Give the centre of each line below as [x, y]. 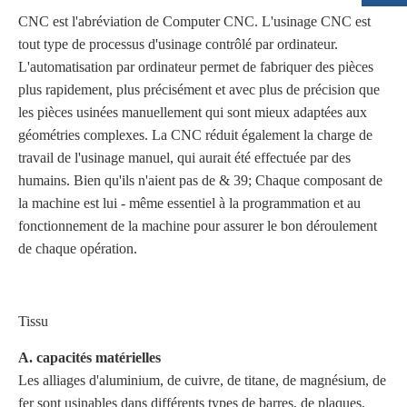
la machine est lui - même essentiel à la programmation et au [189, 203]
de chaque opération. [78, 248]
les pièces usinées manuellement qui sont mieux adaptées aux [193, 112]
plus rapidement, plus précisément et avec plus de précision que [199, 89]
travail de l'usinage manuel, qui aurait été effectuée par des [184, 158]
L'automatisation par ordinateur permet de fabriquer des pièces [196, 67]
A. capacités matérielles [89, 357]
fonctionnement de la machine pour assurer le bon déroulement [198, 226]
